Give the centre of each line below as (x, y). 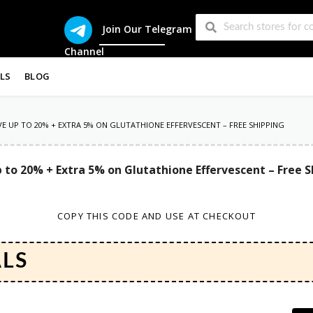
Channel (85, 51)
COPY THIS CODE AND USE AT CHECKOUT (156, 216)
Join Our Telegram (147, 29)
